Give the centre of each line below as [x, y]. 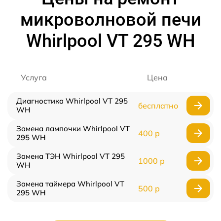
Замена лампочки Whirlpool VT [73, 129]
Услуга [34, 78]
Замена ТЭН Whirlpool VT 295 [71, 156]
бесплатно [158, 106]
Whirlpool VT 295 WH [110, 41]
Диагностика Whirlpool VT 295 [72, 101]
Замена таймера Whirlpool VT [70, 184]
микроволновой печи [110, 20]
